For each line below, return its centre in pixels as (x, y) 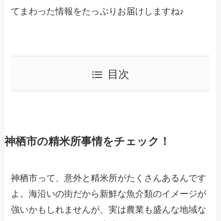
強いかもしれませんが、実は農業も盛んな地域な (109, 210)
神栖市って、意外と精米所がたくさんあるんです (109, 178)
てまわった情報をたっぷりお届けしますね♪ (98, 11)
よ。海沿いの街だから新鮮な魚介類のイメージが (109, 194)
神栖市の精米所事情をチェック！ (87, 142)
